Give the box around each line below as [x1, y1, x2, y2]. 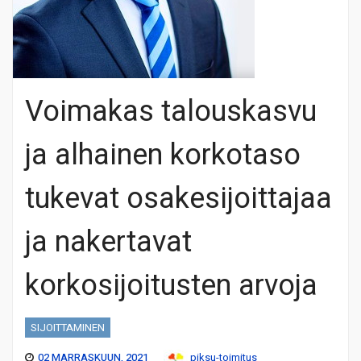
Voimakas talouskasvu [25, 89, 317, 133]
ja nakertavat [25, 220, 192, 263]
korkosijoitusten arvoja [25, 263, 317, 307]
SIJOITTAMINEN [31, 319, 105, 335]
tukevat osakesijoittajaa [25, 176, 332, 220]
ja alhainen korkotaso [25, 133, 301, 176]
